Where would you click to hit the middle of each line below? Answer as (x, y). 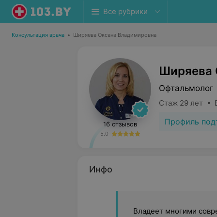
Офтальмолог (186, 88)
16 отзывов (120, 124)
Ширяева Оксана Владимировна (115, 35)
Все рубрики (125, 11)
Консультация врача (38, 35)
